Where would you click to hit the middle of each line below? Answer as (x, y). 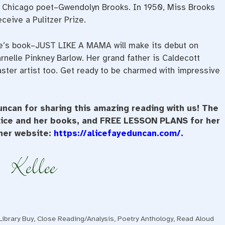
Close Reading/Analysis (76, 219)
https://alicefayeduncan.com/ (118, 134)
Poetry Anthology (146, 219)
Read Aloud (196, 219)
